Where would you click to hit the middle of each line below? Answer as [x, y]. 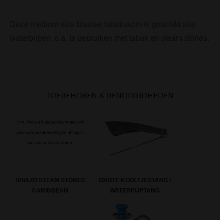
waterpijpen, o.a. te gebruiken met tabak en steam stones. [110, 38]
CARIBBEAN [50, 191]
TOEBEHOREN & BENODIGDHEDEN [110, 95]
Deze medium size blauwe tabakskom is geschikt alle [103, 24]
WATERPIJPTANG [135, 191]
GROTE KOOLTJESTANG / [135, 180]
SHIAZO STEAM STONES [50, 180]
